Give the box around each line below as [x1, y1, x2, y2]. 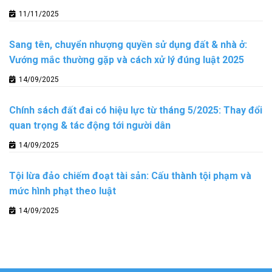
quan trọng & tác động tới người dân [9, 120, 171, 132]
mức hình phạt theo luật [9, 185, 116, 197]
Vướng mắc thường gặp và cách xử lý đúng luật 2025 [9, 54, 244, 66]
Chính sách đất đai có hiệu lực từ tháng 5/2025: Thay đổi [9, 104, 262, 117]
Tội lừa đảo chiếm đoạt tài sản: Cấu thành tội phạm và [9, 170, 251, 182]
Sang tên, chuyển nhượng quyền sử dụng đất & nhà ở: [9, 39, 247, 51]
